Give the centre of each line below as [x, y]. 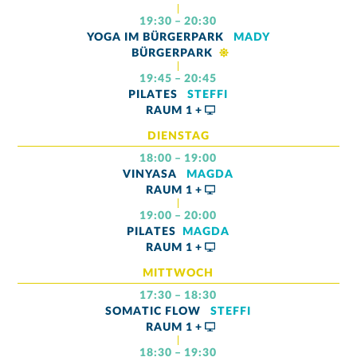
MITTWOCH [178, 274]
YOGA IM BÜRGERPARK [157, 37]
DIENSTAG [178, 136]
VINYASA [152, 175]
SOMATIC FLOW [155, 312]
